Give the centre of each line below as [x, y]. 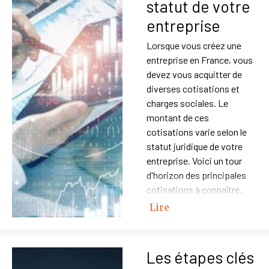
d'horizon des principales [196, 175]
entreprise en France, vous [200, 60]
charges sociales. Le [187, 103]
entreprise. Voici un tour [194, 161]
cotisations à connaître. [194, 189]
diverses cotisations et [193, 89]
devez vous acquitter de [194, 74]
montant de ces [178, 117]
